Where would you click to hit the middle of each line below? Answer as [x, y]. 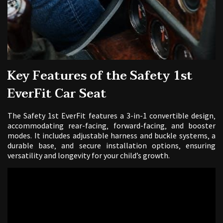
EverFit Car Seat [57, 94]
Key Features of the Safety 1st [100, 76]
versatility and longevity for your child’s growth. [89, 156]
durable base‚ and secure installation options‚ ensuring [111, 146]
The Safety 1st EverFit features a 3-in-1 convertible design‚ [111, 116]
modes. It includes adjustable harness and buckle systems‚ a [111, 136]
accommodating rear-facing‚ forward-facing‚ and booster [111, 126]
